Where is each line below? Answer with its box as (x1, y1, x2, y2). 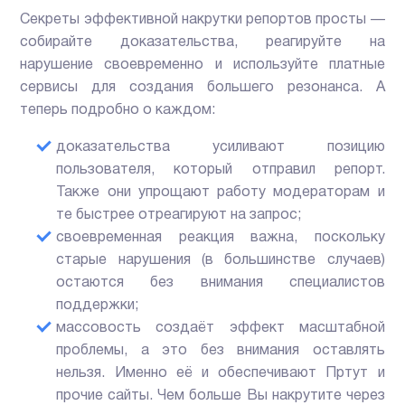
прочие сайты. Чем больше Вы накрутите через (56, 389, 385, 402)
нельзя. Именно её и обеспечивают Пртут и (56, 366, 385, 380)
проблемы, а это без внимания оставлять (56, 344, 385, 357)
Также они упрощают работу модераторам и (56, 185, 385, 199)
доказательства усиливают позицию (56, 140, 385, 154)
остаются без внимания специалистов (56, 276, 385, 289)
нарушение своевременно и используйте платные (20, 58, 385, 71)
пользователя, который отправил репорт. (56, 163, 385, 176)
